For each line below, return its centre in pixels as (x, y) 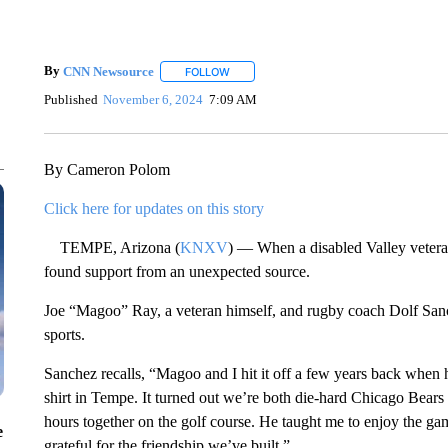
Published (70, 99)
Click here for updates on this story (153, 208)
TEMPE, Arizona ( (111, 247)
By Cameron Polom (106, 169)
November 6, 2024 (153, 99)
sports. (64, 334)
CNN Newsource (108, 71)
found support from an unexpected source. (176, 271)
